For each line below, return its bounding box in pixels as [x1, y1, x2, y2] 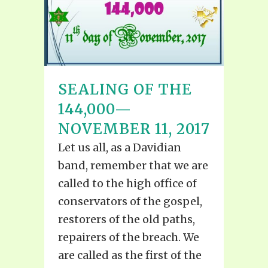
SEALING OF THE [58, 80, 192, 99]
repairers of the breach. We [58, 230, 199, 244]
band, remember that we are [58, 158, 208, 172]
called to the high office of [58, 176, 197, 190]
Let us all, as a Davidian [58, 140, 181, 154]
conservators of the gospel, [58, 194, 202, 208]
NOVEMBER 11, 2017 [58, 119, 210, 138]
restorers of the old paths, [58, 212, 195, 226]
